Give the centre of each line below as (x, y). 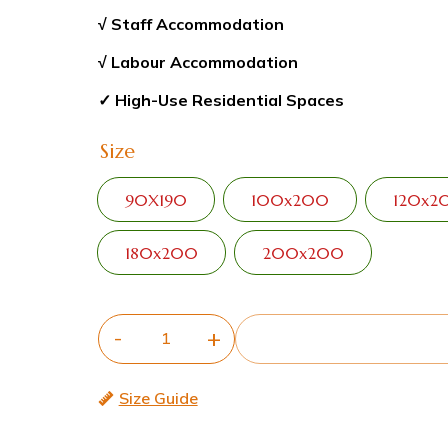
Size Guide (158, 398)
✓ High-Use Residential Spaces (220, 99)
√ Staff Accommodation (190, 23)
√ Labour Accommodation (197, 61)
